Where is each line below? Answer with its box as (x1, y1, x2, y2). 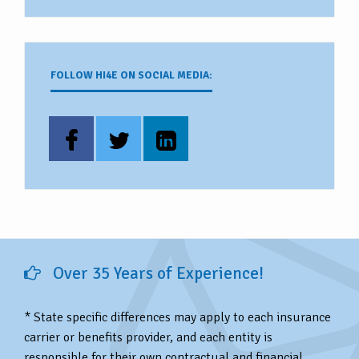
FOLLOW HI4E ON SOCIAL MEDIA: (50, 68, 212, 82)
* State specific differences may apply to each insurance (24, 309, 331, 325)
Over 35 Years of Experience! (49, 262, 264, 284)
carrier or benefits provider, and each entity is (24, 329, 272, 345)
